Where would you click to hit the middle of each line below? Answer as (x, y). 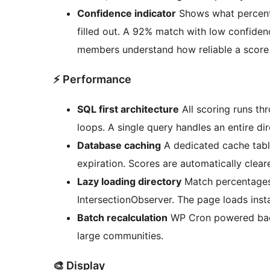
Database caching (119, 145)
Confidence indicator (127, 13)
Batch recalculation (122, 217)
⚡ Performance (92, 79)
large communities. (120, 235)
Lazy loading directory (129, 181)
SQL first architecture (128, 109)
